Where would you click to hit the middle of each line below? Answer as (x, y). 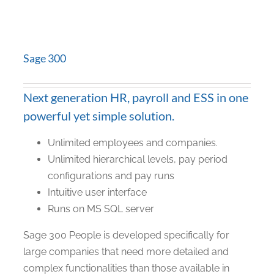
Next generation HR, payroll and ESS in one (136, 97)
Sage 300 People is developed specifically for (126, 235)
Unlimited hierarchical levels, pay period (138, 159)
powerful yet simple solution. (99, 116)
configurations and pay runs (111, 176)
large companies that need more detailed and (126, 252)
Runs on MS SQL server (101, 209)
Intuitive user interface (97, 192)
